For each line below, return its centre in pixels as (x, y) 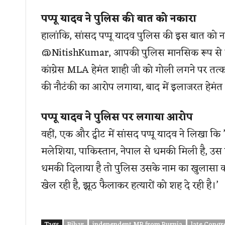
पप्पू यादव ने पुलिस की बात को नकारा (119, 19)
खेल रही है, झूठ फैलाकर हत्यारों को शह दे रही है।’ (130, 186)
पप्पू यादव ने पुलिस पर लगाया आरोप (117, 118)
